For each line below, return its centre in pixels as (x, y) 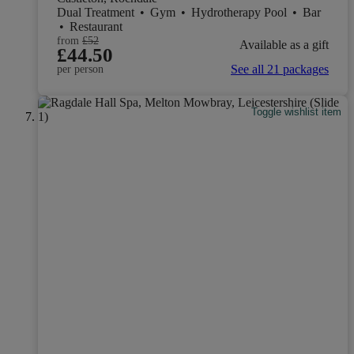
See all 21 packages (280, 70)
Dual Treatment (97, 13)
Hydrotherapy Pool (241, 13)
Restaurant (96, 27)
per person (80, 70)
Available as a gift (284, 44)
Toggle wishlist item (297, 111)
